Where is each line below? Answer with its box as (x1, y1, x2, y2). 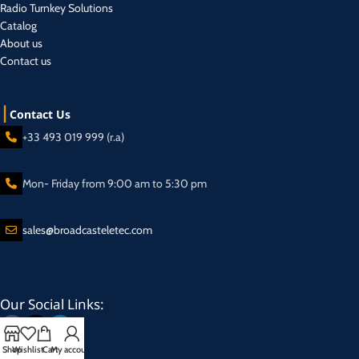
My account (50, 344, 94, 355)
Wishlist (12, 344, 44, 355)
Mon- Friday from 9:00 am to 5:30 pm (22, 176, 207, 192)
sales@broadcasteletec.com (22, 223, 152, 238)
